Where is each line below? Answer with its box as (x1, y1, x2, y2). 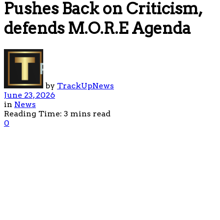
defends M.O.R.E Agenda (4, 19, 191, 38)
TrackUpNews (57, 81, 114, 90)
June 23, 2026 (4, 90, 55, 100)
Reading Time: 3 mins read (4, 109, 110, 118)
